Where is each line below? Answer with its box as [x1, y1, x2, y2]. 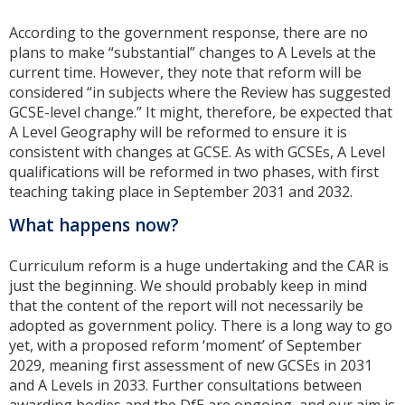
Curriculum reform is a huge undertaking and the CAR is [9, 256, 389, 277]
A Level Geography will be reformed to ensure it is [9, 122, 347, 143]
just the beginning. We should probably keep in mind [9, 276, 367, 297]
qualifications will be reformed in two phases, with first [9, 162, 379, 183]
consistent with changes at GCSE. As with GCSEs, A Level [9, 142, 385, 163]
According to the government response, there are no [9, 23, 368, 43]
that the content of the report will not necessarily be [9, 296, 363, 316]
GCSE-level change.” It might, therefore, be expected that [9, 102, 392, 123]
